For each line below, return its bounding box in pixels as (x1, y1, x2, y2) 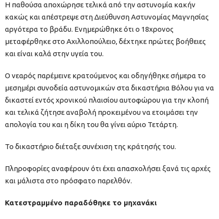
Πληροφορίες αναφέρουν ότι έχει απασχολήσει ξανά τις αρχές (5, 164, 211, 173)
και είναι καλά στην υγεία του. (5, 49, 104, 58)
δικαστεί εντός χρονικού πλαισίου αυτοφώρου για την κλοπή (5, 95, 209, 104)
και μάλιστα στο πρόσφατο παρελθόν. (5, 176, 132, 185)
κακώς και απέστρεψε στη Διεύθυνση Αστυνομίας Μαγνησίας (5, 12, 209, 21)
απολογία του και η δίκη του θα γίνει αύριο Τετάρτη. (5, 120, 178, 129)
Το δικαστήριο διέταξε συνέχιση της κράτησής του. (5, 142, 176, 151)
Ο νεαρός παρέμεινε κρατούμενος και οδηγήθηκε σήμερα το (5, 71, 206, 80)
